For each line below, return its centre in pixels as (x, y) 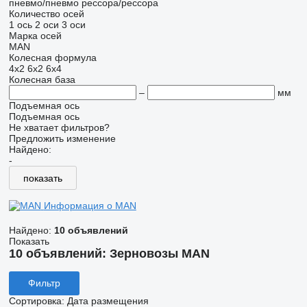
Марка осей (35, 36)
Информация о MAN (90, 206)
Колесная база (42, 79)
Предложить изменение (62, 138)
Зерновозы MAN (159, 254)
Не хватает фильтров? (59, 127)
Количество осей (46, 14)
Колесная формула (52, 58)
